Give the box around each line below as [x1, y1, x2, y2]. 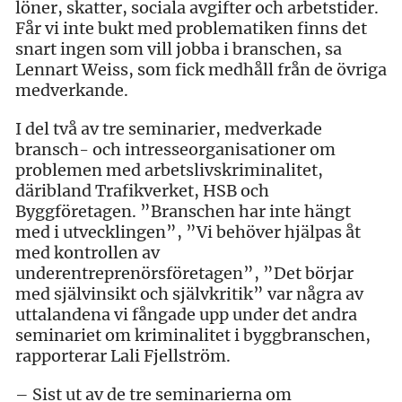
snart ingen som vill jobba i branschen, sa [15, 38, 342, 59]
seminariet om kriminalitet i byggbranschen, [15, 324, 371, 345]
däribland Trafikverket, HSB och [15, 179, 269, 201]
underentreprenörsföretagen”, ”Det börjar [15, 262, 354, 284]
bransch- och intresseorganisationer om [15, 138, 336, 160]
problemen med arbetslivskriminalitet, [15, 159, 323, 180]
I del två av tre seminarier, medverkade [15, 118, 322, 139]
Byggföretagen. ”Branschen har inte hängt [15, 200, 351, 222]
